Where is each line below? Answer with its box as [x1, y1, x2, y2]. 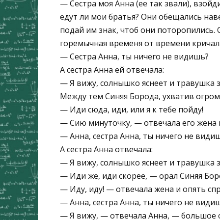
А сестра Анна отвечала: [60, 144, 153, 155]
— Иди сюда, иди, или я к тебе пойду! [60, 104, 203, 115]
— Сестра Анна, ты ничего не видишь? [60, 51, 209, 62]
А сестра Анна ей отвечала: [60, 64, 164, 76]
